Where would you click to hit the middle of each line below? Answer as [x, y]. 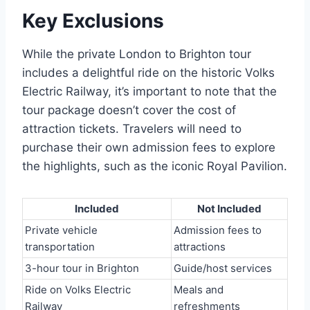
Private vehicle [61, 230]
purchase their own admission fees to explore [149, 147]
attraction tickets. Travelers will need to [132, 128]
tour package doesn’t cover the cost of [129, 110]
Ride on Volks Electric [78, 289]
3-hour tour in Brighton [82, 268]
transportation [60, 246]
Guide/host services [223, 268]
